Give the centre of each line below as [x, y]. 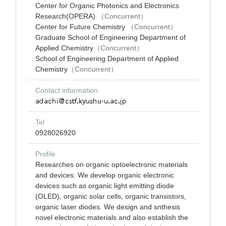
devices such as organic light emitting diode [105, 186]
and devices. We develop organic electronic [105, 175]
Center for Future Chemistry [81, 27]
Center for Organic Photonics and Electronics [107, 6]
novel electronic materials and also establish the [112, 217]
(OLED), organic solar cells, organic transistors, [111, 196]
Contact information [67, 90]
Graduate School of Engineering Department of [110, 37]
